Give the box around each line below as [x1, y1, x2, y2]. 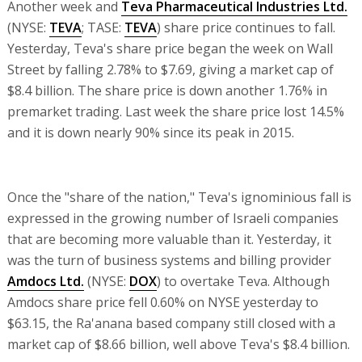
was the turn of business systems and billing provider [6, 250, 331, 269]
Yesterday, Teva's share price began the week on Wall [6, 39, 333, 57]
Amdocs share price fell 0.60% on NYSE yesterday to [6, 293, 318, 311]
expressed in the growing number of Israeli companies [6, 208, 339, 227]
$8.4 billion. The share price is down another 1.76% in [6, 81, 327, 99]
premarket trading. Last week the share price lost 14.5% [6, 102, 344, 120]
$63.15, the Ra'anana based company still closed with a [6, 314, 335, 332]
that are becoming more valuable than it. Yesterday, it [6, 229, 331, 248]
